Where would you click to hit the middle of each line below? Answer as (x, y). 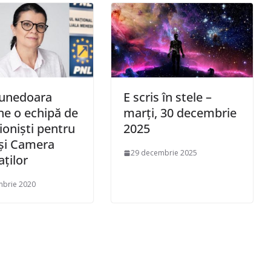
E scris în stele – (167, 97)
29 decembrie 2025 (164, 153)
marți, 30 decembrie (180, 113)
